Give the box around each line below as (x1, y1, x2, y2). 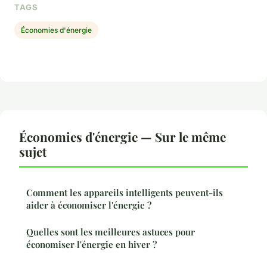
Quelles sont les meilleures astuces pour (26, 226, 195, 238)
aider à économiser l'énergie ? (26, 199, 151, 212)
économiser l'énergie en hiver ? (26, 238, 157, 251)
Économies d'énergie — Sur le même (19, 128, 226, 145)
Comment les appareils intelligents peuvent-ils (26, 187, 223, 199)
